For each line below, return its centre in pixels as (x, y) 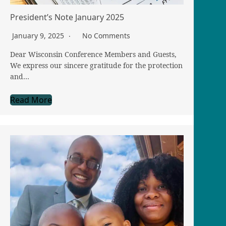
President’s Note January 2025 (67, 17)
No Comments (106, 36)
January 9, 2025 (39, 36)
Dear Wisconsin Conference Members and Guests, (93, 54)
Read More (31, 100)
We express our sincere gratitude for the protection (96, 66)
